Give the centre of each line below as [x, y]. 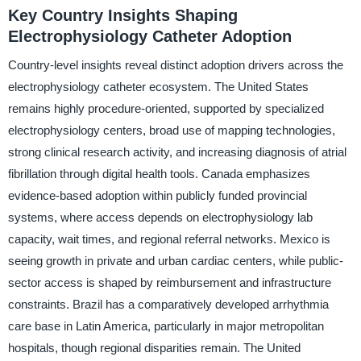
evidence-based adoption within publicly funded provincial [157, 196]
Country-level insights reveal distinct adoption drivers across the [175, 65]
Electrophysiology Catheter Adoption [149, 36]
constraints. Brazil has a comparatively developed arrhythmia [168, 305]
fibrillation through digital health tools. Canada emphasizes [159, 174]
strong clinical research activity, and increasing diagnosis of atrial [177, 152]
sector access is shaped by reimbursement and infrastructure [169, 283]
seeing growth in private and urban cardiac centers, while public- [175, 261]
